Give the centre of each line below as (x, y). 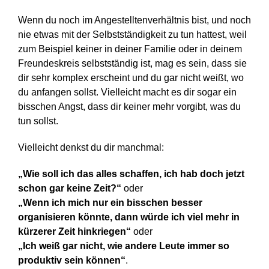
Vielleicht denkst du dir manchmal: (91, 147)
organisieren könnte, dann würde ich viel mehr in (129, 217)
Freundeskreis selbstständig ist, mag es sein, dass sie (132, 63)
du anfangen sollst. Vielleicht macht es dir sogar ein (127, 92)
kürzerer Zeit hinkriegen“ (74, 231)
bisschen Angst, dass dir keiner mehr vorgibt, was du (129, 106)
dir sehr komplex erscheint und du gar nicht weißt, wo (131, 77)
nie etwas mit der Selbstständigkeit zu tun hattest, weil (132, 34)
